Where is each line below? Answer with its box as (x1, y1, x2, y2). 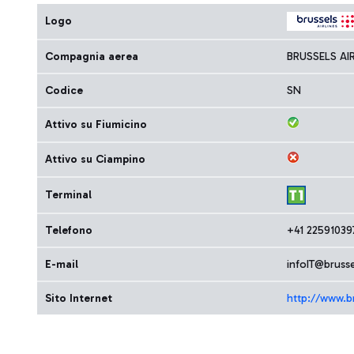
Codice (45, 84, 83, 97)
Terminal (45, 188, 92, 201)
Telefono (45, 224, 92, 237)
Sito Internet (45, 292, 112, 305)
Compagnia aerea (45, 50, 138, 63)
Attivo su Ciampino (45, 153, 145, 166)
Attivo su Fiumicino (45, 118, 147, 131)
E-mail (45, 258, 78, 271)
